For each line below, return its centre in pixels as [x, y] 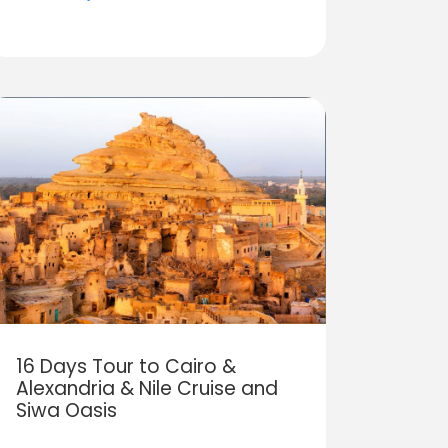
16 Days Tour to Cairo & [125, 366]
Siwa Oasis [66, 410]
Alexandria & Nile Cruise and [146, 388]
